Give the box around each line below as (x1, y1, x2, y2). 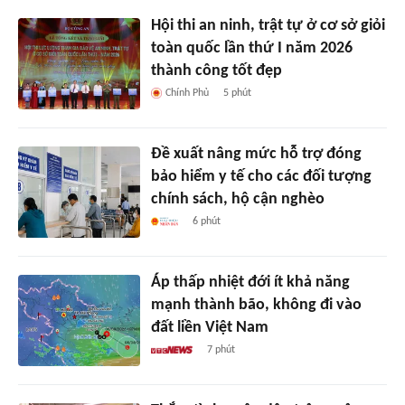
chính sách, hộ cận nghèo (150, 191, 325, 209)
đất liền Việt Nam (150, 319, 268, 337)
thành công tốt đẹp (150, 62, 282, 80)
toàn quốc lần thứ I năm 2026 (150, 40, 353, 58)
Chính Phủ (165, 88, 209, 99)
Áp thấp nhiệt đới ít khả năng (150, 274, 350, 292)
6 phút (193, 216, 221, 228)
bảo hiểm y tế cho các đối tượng (150, 168, 372, 186)
